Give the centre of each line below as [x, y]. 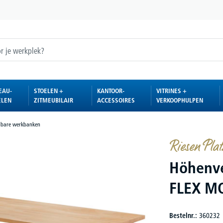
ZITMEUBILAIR [54, 100]
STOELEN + [49, 91]
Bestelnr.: [184, 216]
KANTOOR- [111, 91]
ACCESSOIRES [116, 100]
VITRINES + [171, 91]
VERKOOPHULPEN [179, 100]
